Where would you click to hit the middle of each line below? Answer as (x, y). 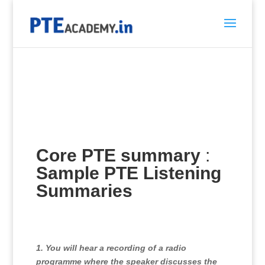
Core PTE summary (118, 155)
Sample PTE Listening (128, 173)
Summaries (84, 191)
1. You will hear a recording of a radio (111, 248)
